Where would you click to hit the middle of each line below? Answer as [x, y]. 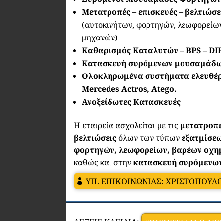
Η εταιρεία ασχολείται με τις [127, 126]
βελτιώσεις [95, 138]
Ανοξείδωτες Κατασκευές [131, 102]
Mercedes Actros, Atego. [129, 89]
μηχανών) [100, 38]
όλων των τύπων [149, 138]
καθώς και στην [104, 163]
